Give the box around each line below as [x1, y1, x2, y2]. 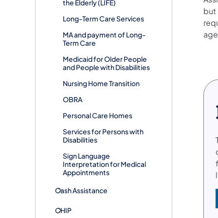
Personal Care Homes [63, 110, 132, 120]
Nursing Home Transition [63, 78, 140, 88]
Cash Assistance [55, 185, 108, 195]
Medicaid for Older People [63, 54, 147, 63]
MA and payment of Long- [63, 30, 145, 39]
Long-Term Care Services [63, 14, 144, 23]
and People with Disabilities [63, 62, 150, 72]
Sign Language [63, 151, 110, 160]
